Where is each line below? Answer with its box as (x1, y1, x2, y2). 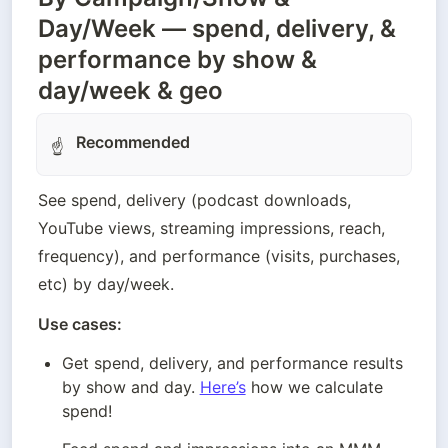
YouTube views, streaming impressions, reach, (38, 218, 385, 239)
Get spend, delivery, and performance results (61, 353, 403, 374)
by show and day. (61, 377, 200, 398)
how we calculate (245, 377, 383, 398)
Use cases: (38, 314, 126, 335)
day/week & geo (38, 76, 223, 106)
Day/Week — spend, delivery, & (38, 14, 396, 44)
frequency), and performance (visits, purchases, (38, 246, 400, 267)
